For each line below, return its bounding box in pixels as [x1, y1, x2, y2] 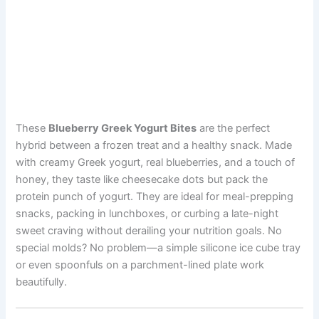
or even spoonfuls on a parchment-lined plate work [16, 258, 265, 272]
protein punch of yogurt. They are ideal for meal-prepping [16, 190, 294, 204]
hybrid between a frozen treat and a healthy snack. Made [16, 139, 293, 152]
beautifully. [16, 276, 68, 289]
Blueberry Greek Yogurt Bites [48, 122, 197, 135]
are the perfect [197, 122, 271, 135]
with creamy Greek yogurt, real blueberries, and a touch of [16, 156, 296, 169]
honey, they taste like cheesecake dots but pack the [16, 173, 268, 187]
